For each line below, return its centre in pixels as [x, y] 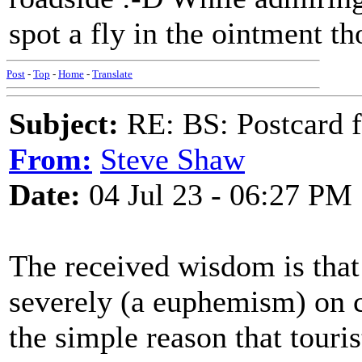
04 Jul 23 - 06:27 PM [217, 195]
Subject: [64, 124]
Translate [112, 74]
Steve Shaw [173, 159]
